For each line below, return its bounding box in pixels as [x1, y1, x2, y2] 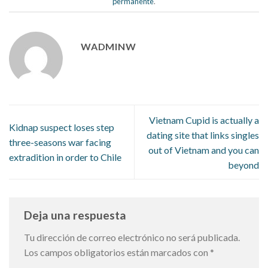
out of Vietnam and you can [148, 144, 259, 156]
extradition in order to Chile [9, 151, 121, 163]
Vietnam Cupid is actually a [149, 114, 259, 126]
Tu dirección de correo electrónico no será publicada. [24, 232, 240, 243]
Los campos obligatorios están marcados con [24, 246, 210, 258]
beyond [228, 159, 259, 170]
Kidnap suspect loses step [9, 121, 114, 133]
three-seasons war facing [9, 136, 111, 148]
